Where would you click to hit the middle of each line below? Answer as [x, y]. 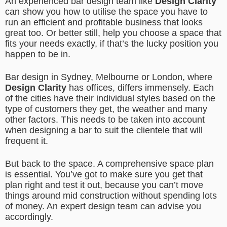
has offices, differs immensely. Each [140, 88]
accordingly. [29, 217]
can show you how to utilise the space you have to [106, 12]
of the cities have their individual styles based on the [110, 98]
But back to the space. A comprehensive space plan [109, 164]
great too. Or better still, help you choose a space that [113, 33]
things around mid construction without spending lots [111, 196]
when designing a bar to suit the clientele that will [104, 130]
